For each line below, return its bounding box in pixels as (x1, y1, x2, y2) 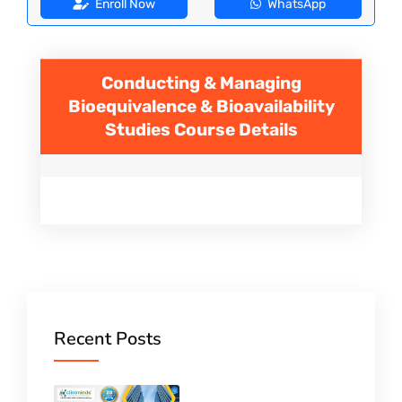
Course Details (173, 119, 298, 141)
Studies (104, 119, 174, 141)
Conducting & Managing (100, 73, 301, 94)
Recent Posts (54, 327, 162, 352)
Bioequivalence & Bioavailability (67, 96, 335, 118)
